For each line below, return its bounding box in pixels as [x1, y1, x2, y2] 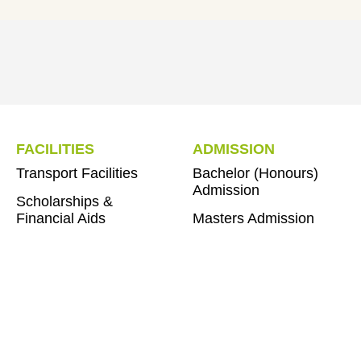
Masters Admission [192, 210, 314, 227]
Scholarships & [15, 193, 113, 210]
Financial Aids [15, 210, 106, 227]
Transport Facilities [15, 165, 138, 182]
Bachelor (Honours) [192, 165, 318, 182]
